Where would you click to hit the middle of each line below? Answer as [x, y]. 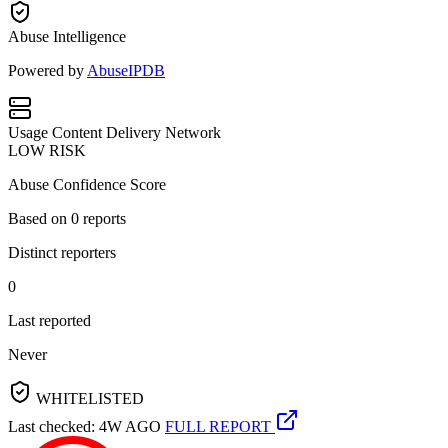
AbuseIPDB [126, 70]
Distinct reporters [62, 252]
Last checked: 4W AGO [84, 426]
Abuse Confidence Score [87, 184]
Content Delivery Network [136, 132]
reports [102, 218]
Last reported [49, 320]
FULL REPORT [220, 426]
